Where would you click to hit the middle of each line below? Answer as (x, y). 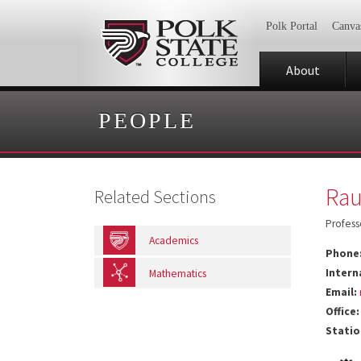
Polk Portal (291, 27)
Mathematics (178, 273)
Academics (174, 241)
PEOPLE (147, 120)
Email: (342, 293)
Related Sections (155, 197)
